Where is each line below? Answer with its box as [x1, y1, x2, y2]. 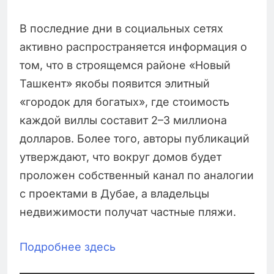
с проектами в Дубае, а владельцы [20, 187, 209, 201]
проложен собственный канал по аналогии [20, 169, 254, 182]
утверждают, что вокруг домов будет [20, 150, 221, 164]
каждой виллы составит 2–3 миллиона [20, 114, 227, 127]
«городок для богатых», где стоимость [20, 95, 229, 109]
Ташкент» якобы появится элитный [20, 77, 210, 91]
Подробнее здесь [20, 240, 116, 254]
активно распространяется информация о [20, 40, 247, 54]
